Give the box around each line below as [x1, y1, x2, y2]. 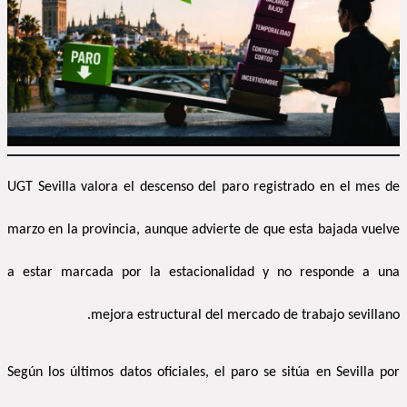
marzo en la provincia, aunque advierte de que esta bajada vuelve [7, 223, 400, 238]
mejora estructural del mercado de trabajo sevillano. [91, 308, 400, 323]
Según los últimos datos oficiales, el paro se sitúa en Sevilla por [7, 365, 400, 381]
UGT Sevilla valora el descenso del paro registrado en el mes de [7, 180, 400, 195]
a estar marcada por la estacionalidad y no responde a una [7, 265, 400, 281]
